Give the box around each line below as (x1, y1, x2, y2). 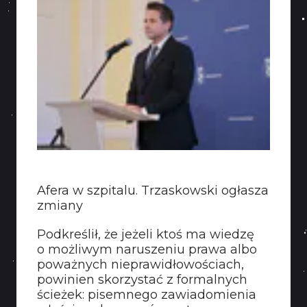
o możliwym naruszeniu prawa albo (37, 242, 257, 257)
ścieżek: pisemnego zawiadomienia (37, 287, 256, 302)
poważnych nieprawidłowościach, (37, 257, 244, 272)
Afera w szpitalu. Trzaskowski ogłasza (37, 183, 269, 198)
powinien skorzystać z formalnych (37, 272, 247, 287)
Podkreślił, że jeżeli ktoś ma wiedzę (37, 227, 254, 242)
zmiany (37, 198, 83, 213)
